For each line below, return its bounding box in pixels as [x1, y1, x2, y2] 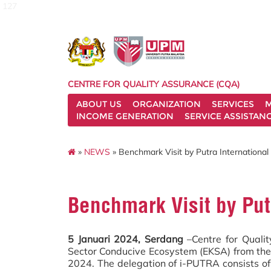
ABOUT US [76, 99, 122, 109]
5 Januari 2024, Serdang [68, 233, 183, 245]
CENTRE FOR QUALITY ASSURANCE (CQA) [68, 79, 240, 90]
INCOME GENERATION [76, 111, 174, 122]
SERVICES [212, 99, 254, 109]
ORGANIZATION [132, 99, 201, 109]
